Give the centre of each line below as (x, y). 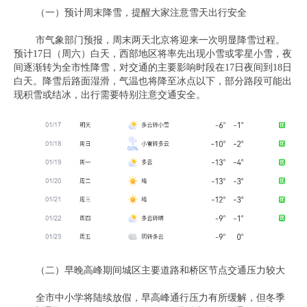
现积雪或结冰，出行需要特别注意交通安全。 (110, 95)
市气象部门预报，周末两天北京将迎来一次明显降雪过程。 (160, 40)
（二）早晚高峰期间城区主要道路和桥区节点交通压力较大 (160, 270)
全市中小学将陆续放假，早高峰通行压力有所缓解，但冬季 (160, 298)
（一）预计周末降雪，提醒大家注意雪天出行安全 (141, 13)
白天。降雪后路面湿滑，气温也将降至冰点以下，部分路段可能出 (153, 81)
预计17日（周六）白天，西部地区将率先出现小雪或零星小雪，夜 (153, 54)
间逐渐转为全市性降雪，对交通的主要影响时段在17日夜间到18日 (153, 67)
